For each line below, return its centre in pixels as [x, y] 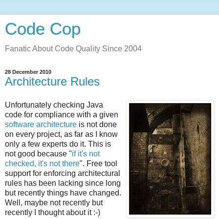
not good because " [38, 153]
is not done [97, 124]
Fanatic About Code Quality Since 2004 [73, 49]
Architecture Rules [52, 81]
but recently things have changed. [63, 193]
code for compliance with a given [62, 114]
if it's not [86, 153]
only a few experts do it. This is [58, 144]
